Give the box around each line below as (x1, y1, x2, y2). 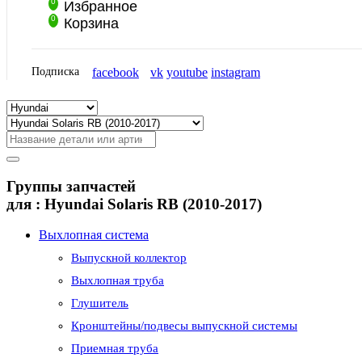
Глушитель (71, 297, 128, 310)
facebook (92, 65, 139, 79)
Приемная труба (71, 342, 158, 356)
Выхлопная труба (71, 274, 164, 288)
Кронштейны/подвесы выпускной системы (71, 319, 297, 333)
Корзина (64, 15, 119, 32)
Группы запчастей (6, 177, 136, 195)
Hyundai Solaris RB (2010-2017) (44, 195, 262, 213)
